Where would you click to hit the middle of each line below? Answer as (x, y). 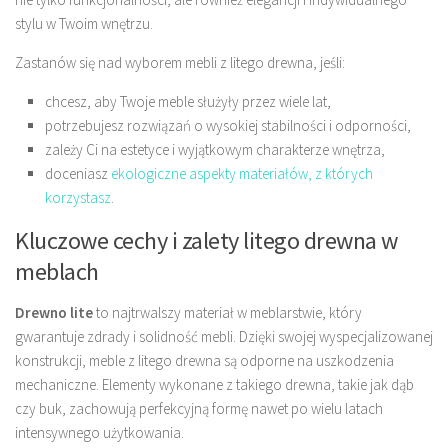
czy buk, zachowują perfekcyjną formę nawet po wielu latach (199, 408)
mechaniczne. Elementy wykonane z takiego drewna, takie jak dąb (214, 384)
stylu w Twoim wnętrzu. (84, 23)
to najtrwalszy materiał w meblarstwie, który (227, 312)
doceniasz (78, 173)
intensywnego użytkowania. (99, 432)
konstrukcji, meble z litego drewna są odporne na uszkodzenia (204, 360)
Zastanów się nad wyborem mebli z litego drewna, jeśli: (180, 62)
